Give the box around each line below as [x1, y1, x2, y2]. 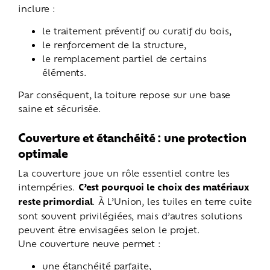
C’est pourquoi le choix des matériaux [78, 180, 250, 193]
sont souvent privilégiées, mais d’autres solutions [18, 209, 242, 221]
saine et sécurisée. [18, 102, 102, 114]
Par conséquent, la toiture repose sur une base [18, 88, 231, 100]
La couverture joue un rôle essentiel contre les [18, 166, 230, 178]
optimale [18, 144, 69, 161]
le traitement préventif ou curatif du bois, [42, 24, 231, 36]
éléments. [42, 66, 87, 78]
